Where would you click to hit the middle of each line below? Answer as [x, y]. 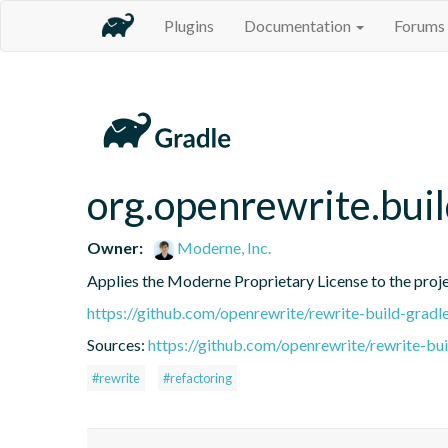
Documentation [299, 25]
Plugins [189, 25]
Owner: [115, 247]
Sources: [117, 344]
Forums [419, 25]
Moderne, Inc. [223, 247]
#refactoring [197, 377]
